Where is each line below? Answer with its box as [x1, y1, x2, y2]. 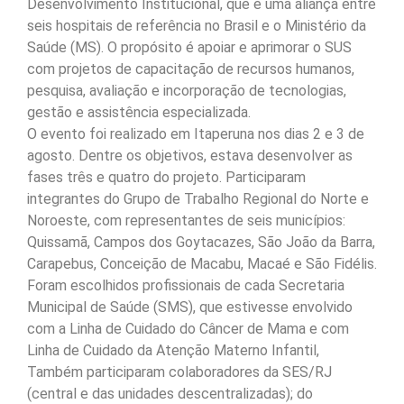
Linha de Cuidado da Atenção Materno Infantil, [27, 342, 319, 360]
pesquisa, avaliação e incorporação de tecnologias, [27, 82, 346, 100]
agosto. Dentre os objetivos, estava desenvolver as [27, 147, 353, 165]
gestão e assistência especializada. [27, 104, 251, 122]
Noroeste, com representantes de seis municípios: [27, 212, 345, 230]
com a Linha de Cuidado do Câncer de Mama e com [27, 320, 349, 338]
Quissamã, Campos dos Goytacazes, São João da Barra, [27, 234, 375, 252]
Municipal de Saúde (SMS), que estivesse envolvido [27, 298, 353, 317]
